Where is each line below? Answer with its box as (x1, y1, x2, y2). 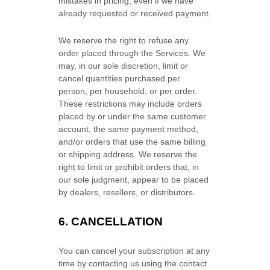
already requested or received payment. (58, 8, 212, 18)
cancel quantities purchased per (58, 74, 181, 83)
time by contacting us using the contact (58, 259, 207, 268)
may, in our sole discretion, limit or (58, 61, 189, 71)
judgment (92, 175, 128, 184)
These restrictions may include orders (58, 99, 202, 108)
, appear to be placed (127, 175, 209, 184)
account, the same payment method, (58, 124, 199, 134)
